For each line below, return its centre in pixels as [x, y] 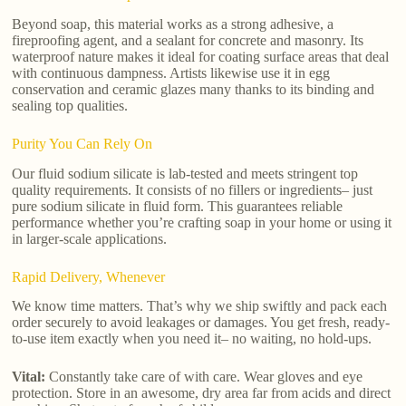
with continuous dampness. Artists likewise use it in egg [171, 72]
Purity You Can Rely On [82, 143]
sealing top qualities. [70, 105]
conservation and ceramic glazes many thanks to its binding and [193, 89]
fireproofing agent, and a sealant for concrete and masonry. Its [188, 40]
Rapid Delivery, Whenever [89, 276]
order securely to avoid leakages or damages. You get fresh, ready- [201, 323]
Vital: [29, 377]
